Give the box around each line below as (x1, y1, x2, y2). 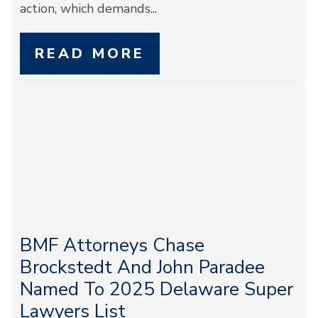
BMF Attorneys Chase (19, 233, 204, 258)
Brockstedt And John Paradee (19, 255, 265, 280)
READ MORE (34, 44, 145, 63)
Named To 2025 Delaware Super (19, 277, 293, 302)
